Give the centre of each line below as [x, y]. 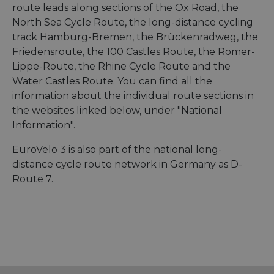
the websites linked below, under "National [117, 111]
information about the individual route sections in [133, 96]
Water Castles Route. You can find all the [112, 81]
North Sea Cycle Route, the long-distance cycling [133, 23]
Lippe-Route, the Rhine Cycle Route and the [121, 67]
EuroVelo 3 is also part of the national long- [117, 150]
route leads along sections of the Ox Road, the [125, 8]
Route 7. [33, 179]
